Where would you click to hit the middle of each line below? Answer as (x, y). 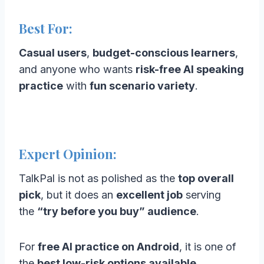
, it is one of (208, 246)
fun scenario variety (142, 85)
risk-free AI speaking (190, 69)
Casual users (53, 52)
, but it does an (78, 194)
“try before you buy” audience (117, 211)
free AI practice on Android (108, 246)
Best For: (46, 28)
